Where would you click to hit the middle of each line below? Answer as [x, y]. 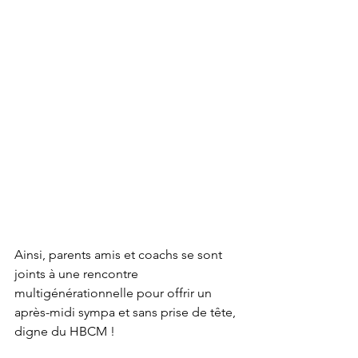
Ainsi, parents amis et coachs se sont [120, 255]
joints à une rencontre [78, 274]
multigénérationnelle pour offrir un [115, 293]
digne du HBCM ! [66, 332]
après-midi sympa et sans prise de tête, [127, 312]
